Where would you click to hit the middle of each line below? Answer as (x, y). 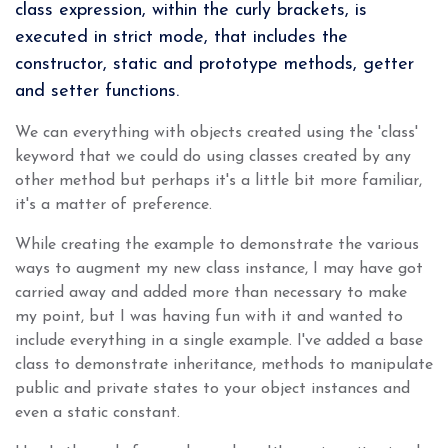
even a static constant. (97, 412)
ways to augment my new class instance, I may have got (219, 268)
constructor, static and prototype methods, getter (214, 64)
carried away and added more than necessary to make (211, 292)
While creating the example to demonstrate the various (217, 244)
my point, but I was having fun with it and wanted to (209, 316)
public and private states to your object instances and (212, 388)
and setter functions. (97, 91)
